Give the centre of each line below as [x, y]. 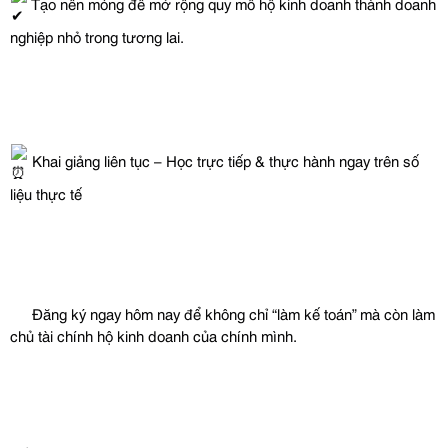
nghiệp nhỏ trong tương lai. [97, 35]
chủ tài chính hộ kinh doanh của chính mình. [153, 334]
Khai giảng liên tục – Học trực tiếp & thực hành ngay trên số [223, 159]
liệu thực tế [46, 193]
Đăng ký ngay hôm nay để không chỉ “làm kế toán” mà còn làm [231, 312]
